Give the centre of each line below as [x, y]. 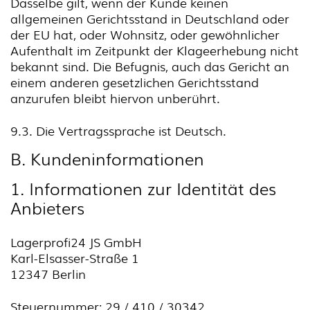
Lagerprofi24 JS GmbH [76, 241]
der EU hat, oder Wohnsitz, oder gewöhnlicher [145, 34]
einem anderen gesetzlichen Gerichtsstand [135, 82]
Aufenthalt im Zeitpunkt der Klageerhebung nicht [155, 50]
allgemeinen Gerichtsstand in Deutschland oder [150, 18]
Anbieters [47, 207]
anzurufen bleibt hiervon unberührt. [115, 98]
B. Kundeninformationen [107, 158]
